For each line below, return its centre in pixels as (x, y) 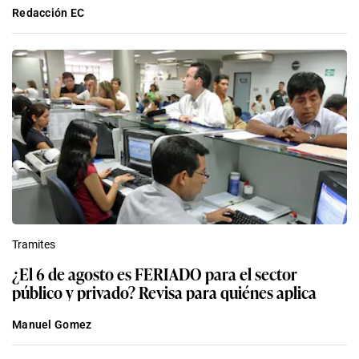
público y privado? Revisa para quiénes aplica (164, 292)
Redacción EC (48, 13)
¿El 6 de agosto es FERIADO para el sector (155, 274)
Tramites (34, 245)
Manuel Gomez (52, 325)
